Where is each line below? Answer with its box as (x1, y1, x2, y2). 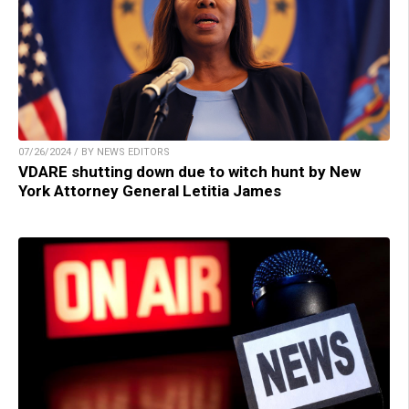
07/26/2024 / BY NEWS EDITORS (18, 145, 170, 158)
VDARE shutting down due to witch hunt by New (18, 162, 361, 181)
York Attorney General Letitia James (18, 181, 281, 200)
